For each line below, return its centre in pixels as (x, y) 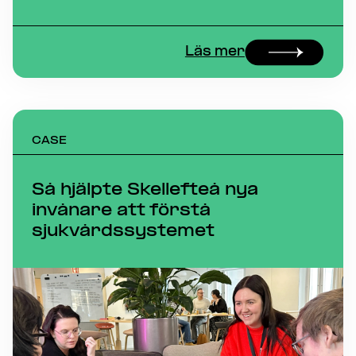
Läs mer (215, 52)
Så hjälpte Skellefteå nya (145, 190)
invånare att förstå (121, 211)
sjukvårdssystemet (126, 232)
